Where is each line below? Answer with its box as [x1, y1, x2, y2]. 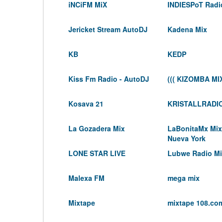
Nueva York [167, 133, 206, 143]
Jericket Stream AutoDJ [68, 24, 148, 34]
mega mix [167, 173, 200, 183]
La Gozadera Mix [68, 123, 125, 133]
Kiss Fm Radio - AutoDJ [68, 74, 149, 84]
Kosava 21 [68, 99, 104, 109]
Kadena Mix [167, 24, 207, 34]
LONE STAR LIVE [68, 148, 125, 158]
